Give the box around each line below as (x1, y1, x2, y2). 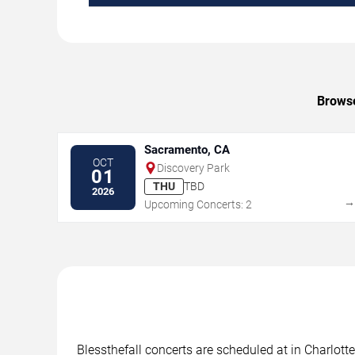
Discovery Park (157, 161, 230, 174)
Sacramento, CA (144, 142, 230, 157)
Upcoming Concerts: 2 (144, 197, 252, 211)
